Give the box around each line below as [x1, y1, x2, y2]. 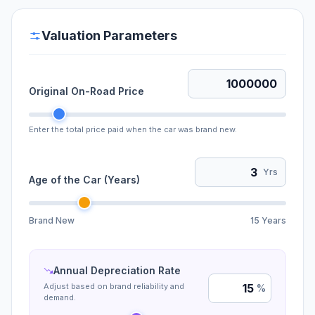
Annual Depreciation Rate [53, 264, 181, 276]
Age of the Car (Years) [29, 174, 140, 186]
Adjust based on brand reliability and [44, 281, 184, 291]
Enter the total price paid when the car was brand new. [29, 124, 237, 134]
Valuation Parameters [41, 28, 177, 43]
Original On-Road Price [29, 85, 144, 97]
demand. [44, 292, 76, 302]
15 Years [250, 215, 286, 226]
